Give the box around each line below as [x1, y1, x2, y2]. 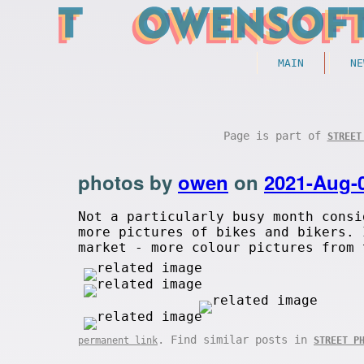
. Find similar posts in [158, 333, 314, 346]
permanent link [78, 335, 158, 346]
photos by [78, 168, 178, 196]
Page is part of [223, 129, 327, 142]
